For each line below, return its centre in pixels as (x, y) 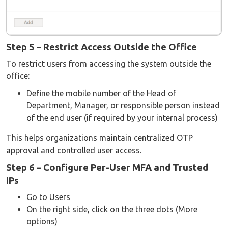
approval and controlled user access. (74, 150)
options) (42, 222)
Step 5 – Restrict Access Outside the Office (102, 47)
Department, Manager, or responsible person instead (123, 106)
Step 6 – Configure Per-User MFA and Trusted (107, 168)
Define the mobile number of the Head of (101, 93)
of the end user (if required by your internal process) (122, 118)
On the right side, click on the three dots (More (112, 209)
